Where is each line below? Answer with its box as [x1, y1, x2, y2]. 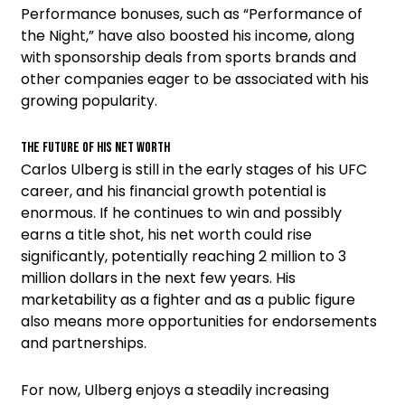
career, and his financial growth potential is [21, 180, 326, 202]
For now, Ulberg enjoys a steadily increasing [21, 379, 329, 400]
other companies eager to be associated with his [21, 68, 369, 89]
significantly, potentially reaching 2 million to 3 [21, 245, 346, 267]
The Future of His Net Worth [21, 138, 170, 156]
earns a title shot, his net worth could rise [21, 223, 312, 245]
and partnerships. [21, 332, 146, 353]
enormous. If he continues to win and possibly [21, 202, 342, 223]
